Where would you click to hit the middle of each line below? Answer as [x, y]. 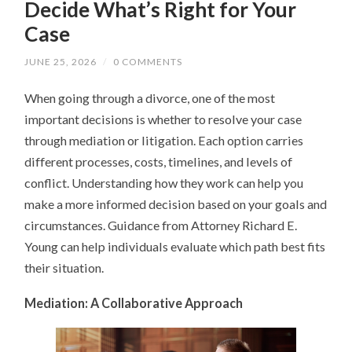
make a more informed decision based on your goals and [176, 204]
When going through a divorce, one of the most [150, 98]
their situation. [64, 268]
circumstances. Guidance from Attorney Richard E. [161, 225]
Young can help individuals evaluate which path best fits [175, 247]
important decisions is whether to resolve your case [163, 119]
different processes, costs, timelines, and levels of [159, 162]
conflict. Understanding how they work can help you [164, 183]
